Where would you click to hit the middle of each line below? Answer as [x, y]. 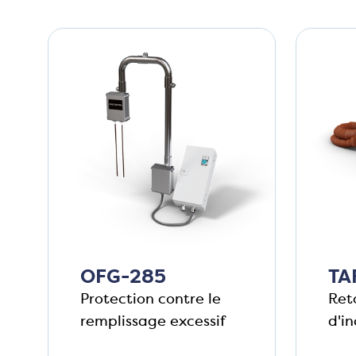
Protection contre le [151, 299]
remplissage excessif [153, 321]
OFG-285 [123, 277]
